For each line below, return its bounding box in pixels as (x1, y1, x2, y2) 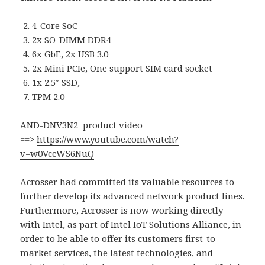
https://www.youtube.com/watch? (37, 132, 179, 145)
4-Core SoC (32, 19, 78, 31)
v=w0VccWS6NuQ (20, 147, 95, 159)
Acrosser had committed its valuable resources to (20, 175, 235, 188)
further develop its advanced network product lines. (20, 189, 245, 202)
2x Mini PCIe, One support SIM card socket (32, 62, 213, 74)
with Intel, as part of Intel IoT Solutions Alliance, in (20, 218, 242, 230)
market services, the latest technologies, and (20, 246, 214, 258)
